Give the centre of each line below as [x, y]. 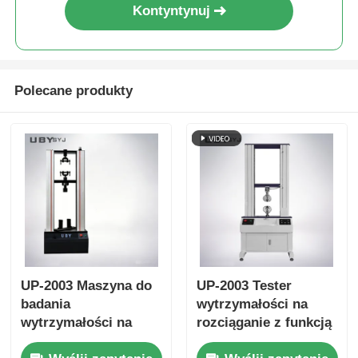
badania [46, 304]
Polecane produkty [73, 91]
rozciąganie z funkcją [264, 323]
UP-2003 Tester [244, 286]
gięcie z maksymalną [87, 341]
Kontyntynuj [171, 11]
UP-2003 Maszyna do [87, 286]
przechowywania [249, 341]
